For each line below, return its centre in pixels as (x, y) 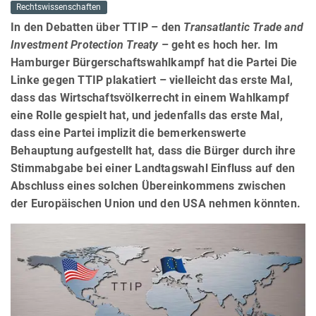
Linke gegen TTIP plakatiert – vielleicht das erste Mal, (152, 80)
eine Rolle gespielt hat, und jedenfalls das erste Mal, (147, 116)
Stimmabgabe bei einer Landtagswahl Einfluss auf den (153, 169)
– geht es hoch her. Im (218, 45)
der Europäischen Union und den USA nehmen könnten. (156, 204)
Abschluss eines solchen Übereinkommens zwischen (148, 186)
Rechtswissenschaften (59, 7)
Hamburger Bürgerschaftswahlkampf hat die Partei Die (154, 63)
